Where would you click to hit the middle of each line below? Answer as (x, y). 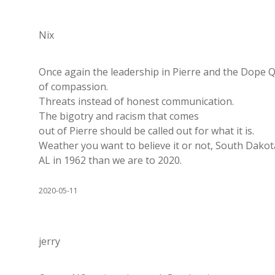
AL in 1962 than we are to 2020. (110, 161)
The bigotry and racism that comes (119, 116)
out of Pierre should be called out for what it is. (146, 131)
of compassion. (73, 87)
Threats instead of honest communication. (136, 102)
